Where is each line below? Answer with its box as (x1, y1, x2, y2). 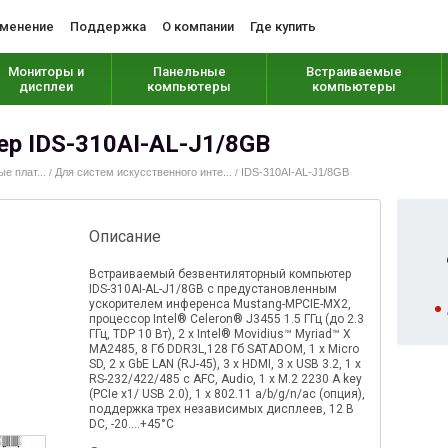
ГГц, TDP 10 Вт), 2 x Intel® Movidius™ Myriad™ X (89, 327, 352, 341)
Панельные (152, 64, 226, 79)
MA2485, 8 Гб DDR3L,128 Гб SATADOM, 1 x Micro (89, 342, 360, 356)
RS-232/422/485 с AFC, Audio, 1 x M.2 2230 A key (89, 372, 363, 386)
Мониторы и (7, 64, 84, 79)
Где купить (250, 18, 316, 34)
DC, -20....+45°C (89, 417, 175, 431)
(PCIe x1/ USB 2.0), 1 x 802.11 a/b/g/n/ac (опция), (89, 387, 366, 401)
